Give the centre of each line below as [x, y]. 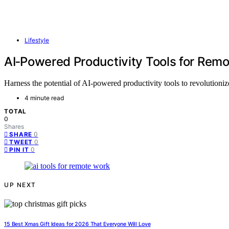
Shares [14, 127]
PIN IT [19, 150]
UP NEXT [20, 185]
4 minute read [44, 98]
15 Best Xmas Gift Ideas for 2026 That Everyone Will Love [77, 224]
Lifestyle [37, 40]
